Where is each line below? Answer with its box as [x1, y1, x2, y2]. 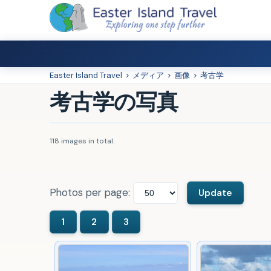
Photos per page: [50, 185, 133, 199]
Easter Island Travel [50, 70, 122, 80]
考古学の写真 [50, 88, 178, 115]
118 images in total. [50, 135, 114, 146]
